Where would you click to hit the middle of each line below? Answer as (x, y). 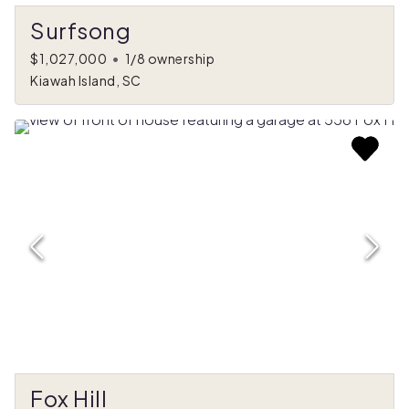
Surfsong (80, 31)
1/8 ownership (169, 59)
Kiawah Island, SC (86, 81)
